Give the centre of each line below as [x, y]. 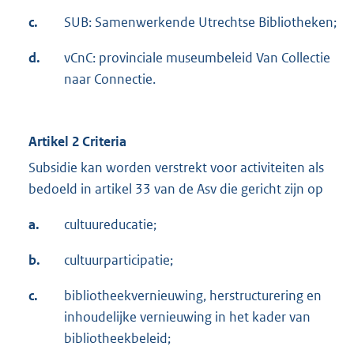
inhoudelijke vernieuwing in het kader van [187, 317]
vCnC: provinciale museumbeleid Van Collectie [197, 58]
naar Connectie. [110, 79]
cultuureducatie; [110, 225]
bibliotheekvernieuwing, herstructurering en [193, 296]
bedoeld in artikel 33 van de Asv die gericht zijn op [176, 189]
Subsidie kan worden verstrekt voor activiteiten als [176, 168]
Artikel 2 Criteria [77, 142]
